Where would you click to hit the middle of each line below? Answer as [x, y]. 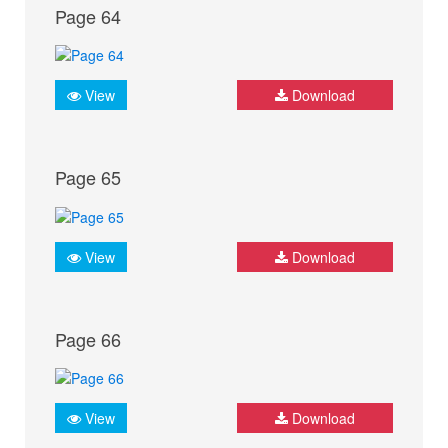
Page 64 [88, 16]
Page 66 [88, 338]
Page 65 [88, 177]
